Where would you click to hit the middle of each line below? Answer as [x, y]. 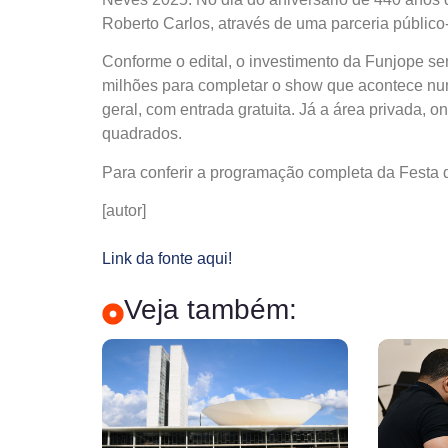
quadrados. [142, 134]
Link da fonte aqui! [167, 259]
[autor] [124, 211]
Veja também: [210, 310]
